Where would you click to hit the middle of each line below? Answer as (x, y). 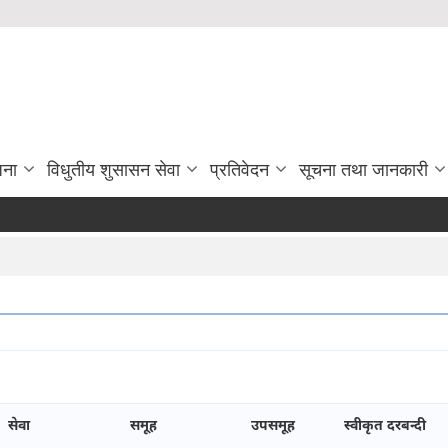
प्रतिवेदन (239, 170)
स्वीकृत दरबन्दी (385, 427)
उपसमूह (273, 427)
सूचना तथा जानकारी (363, 170)
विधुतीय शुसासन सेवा (113, 170)
